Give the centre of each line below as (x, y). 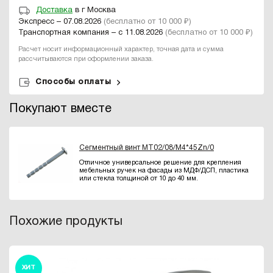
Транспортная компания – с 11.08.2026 (92, 33)
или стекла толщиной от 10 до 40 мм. (139, 179)
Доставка (54, 11)
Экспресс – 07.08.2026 (61, 22)
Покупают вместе (60, 109)
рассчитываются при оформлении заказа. (86, 59)
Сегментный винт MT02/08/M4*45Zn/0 (147, 148)
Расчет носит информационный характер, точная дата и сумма (121, 49)
